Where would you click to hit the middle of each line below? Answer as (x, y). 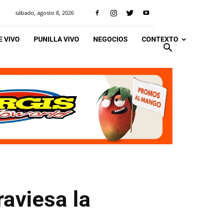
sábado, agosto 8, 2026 (45, 13)
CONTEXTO (160, 39)
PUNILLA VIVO (56, 39)
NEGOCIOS (111, 39)
